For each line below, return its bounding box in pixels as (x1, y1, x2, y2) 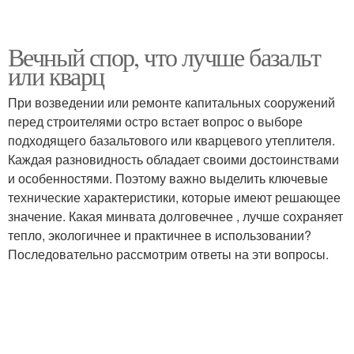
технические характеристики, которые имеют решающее (8, 188, 341, 206)
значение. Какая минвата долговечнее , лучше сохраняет (8, 207, 343, 225)
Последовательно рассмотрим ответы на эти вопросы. (8, 245, 329, 263)
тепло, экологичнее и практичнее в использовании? (8, 226, 311, 244)
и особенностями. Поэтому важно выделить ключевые (8, 169, 328, 187)
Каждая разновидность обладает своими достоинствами (8, 150, 339, 168)
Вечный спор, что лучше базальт (8, 40, 320, 73)
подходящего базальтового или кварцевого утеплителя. (8, 131, 335, 149)
